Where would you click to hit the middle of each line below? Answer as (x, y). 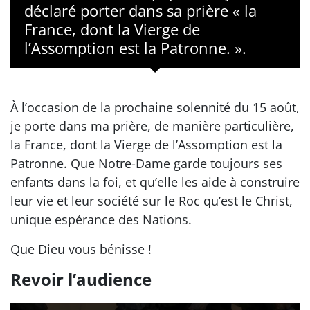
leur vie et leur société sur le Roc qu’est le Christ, (152, 201)
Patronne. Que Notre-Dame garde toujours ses (146, 163)
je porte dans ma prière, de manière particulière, (152, 126)
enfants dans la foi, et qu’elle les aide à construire (155, 182)
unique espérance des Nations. (101, 219)
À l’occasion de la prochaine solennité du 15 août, (155, 107)
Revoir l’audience (81, 279)
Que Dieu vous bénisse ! (81, 249)
